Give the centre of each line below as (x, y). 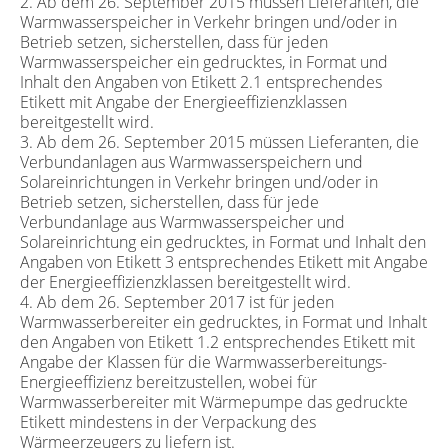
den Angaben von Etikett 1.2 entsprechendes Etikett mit (217, 341)
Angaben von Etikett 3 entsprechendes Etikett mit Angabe (224, 261)
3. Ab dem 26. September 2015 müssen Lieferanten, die (219, 141)
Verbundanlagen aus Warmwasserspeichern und (191, 161)
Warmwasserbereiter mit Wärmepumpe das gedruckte (214, 401)
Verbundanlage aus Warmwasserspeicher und (182, 221)
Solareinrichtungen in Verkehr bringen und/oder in (199, 181)
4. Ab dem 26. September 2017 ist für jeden (177, 301)
